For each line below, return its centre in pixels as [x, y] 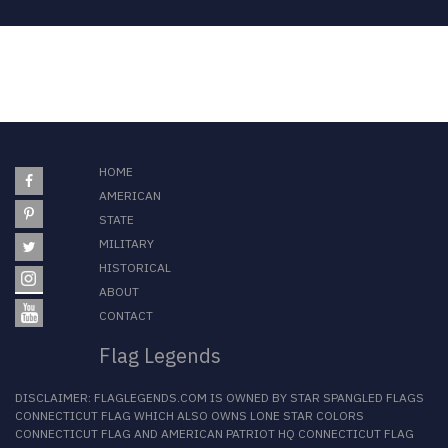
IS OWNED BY [248, 398]
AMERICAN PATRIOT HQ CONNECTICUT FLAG [287, 434]
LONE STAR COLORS [307, 416]
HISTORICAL [134, 268]
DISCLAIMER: [54, 398]
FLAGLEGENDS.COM [150, 398]
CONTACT [125, 316]
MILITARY [126, 244]
